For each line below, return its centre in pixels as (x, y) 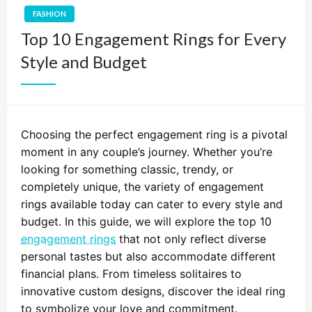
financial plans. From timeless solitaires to (131, 273)
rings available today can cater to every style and (152, 204)
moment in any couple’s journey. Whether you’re (147, 151)
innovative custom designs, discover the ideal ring (153, 291)
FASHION (49, 13)
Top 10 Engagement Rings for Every (154, 38)
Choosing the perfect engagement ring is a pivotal (154, 134)
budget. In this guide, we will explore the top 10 (146, 221)
